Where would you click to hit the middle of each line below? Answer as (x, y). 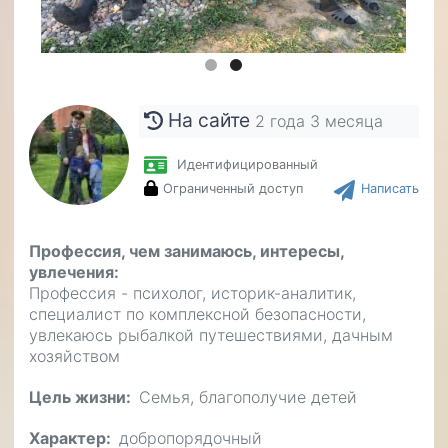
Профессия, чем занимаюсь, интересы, (186, 250)
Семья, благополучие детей (248, 396)
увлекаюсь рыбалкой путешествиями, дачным (211, 334)
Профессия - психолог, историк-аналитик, (192, 292)
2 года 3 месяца (319, 121)
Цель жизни (77, 396)
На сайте (209, 120)
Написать (390, 188)
